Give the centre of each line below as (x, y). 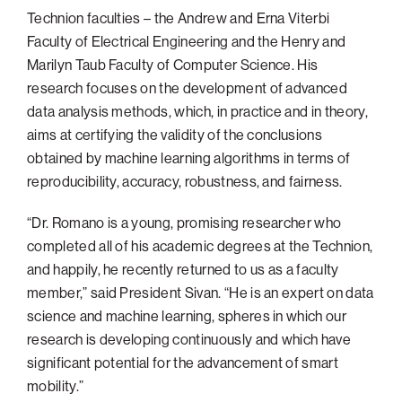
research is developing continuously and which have (189, 339)
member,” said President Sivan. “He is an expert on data (201, 292)
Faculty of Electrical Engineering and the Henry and (187, 41)
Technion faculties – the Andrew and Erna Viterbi (179, 17)
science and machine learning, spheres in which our (187, 315)
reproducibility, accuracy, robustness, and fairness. (185, 181)
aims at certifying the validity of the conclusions (175, 134)
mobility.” (56, 385)
